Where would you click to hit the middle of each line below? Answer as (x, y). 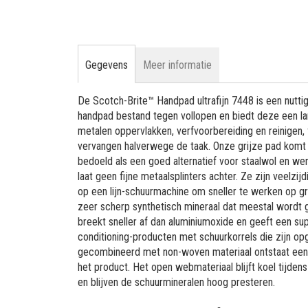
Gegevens (107, 65)
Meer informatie (178, 65)
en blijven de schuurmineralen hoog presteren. (177, 282)
